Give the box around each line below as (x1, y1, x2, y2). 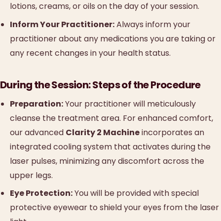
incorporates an (140, 126, 204, 138)
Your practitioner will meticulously (63, 98, 196, 110)
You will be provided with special (73, 187, 199, 199)
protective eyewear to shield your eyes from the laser (10, 201, 219, 213)
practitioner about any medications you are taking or (10, 33, 216, 44)
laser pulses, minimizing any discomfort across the (10, 155, 204, 167)
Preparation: (10, 98, 63, 110)
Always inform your (114, 18, 190, 30)
